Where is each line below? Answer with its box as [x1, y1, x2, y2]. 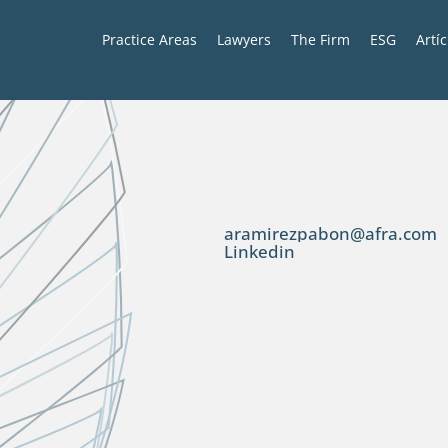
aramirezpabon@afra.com [224, 221, 437, 245]
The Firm [291, 30, 351, 49]
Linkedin [224, 239, 295, 263]
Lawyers [217, 30, 272, 49]
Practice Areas [102, 30, 198, 49]
